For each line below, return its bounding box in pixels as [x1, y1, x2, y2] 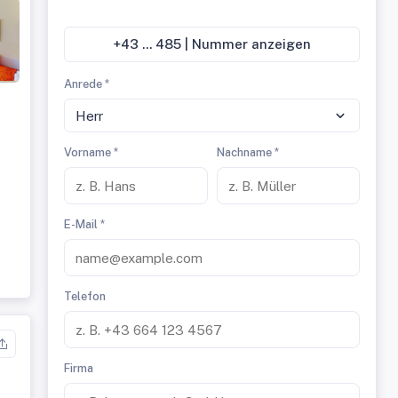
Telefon [64, 290, 107, 303]
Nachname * [216, 146, 279, 159]
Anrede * [64, 77, 110, 91]
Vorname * [64, 146, 119, 159]
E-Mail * [64, 218, 106, 231]
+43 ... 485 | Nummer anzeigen [142, 36, 312, 52]
